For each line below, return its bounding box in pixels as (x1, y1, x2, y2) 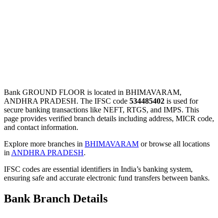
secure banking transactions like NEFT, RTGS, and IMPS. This (4, 105, 199, 114)
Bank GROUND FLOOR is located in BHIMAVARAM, (4, 88, 182, 96)
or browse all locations (139, 139, 210, 148)
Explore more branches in (4, 139, 85, 148)
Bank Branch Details (4, 192, 108, 205)
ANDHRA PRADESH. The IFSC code (4, 96, 129, 105)
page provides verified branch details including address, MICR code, (4, 114, 214, 123)
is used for (164, 96, 198, 105)
